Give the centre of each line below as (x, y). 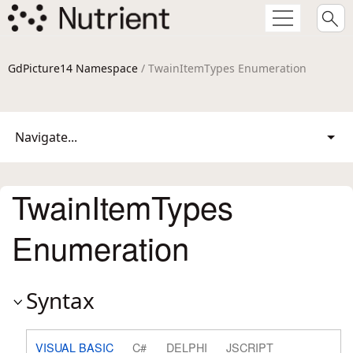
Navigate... (46, 137)
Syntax (60, 300)
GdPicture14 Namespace (73, 68)
